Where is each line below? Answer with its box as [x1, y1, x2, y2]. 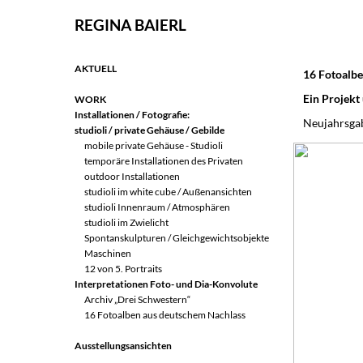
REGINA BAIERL [75, 15, 186, 34]
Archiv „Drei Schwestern [84, 293, 187, 305]
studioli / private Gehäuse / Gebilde [75, 124, 224, 136]
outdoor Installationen [84, 170, 180, 182]
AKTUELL [75, 62, 117, 75]
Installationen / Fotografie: [75, 109, 190, 121]
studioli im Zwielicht [84, 216, 169, 228]
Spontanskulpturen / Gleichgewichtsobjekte [84, 232, 269, 244]
